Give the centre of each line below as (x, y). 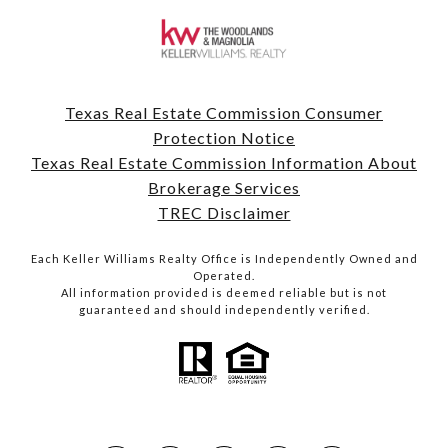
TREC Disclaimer (224, 212)
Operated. (224, 275)
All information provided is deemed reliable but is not (224, 292)
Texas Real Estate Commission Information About (224, 162)
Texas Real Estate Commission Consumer (224, 112)
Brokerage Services (224, 187)
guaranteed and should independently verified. (224, 309)
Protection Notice (224, 137)
